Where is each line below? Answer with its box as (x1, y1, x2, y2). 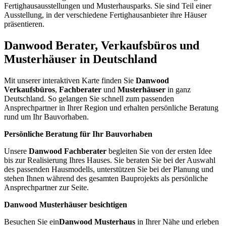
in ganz (165, 85, 191, 94)
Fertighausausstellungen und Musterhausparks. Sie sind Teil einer (4, 2, 211, 11)
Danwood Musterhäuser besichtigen (4, 200, 127, 209)
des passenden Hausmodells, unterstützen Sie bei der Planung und (4, 164, 213, 174)
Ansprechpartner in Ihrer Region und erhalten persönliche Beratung (4, 103, 218, 112)
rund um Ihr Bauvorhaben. (4, 112, 89, 121)
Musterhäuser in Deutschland (4, 52, 157, 66)
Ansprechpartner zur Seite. (4, 183, 89, 192)
